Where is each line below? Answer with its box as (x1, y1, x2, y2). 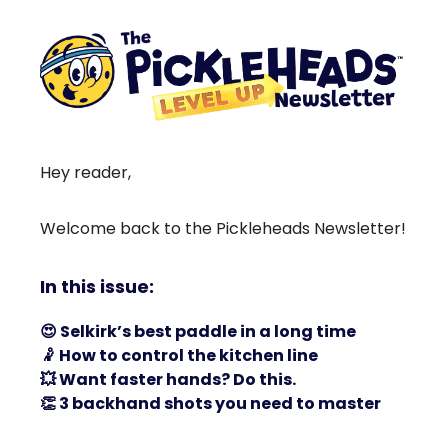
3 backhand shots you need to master (56, 392, 381, 416)
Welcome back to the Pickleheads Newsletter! (40, 217, 406, 241)
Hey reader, (40, 161, 131, 185)
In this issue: (40, 274, 154, 300)
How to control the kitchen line (56, 344, 318, 368)
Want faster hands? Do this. (56, 368, 296, 392)
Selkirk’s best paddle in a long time (57, 320, 356, 344)
